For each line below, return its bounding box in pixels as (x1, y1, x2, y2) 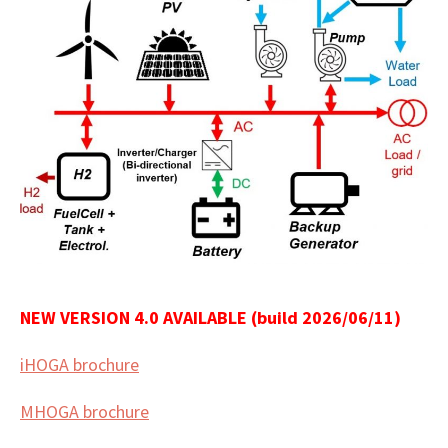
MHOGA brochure (20, 399, 149, 423)
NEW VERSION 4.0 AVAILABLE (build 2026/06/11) (20, 305, 401, 329)
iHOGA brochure (20, 352, 139, 376)
